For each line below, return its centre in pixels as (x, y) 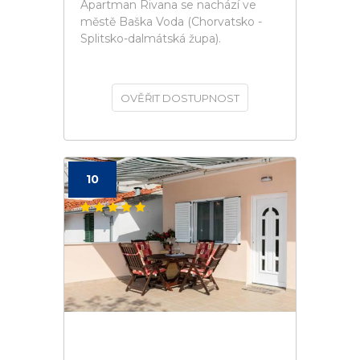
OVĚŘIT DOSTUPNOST (180, 98)
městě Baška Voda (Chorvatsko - (171, 22)
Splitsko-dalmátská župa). (151, 39)
